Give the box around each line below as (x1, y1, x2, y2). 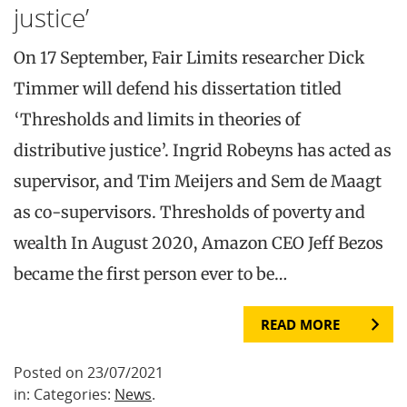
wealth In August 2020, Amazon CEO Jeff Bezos (14, 233, 383, 254)
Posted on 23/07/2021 (14, 362, 164, 383)
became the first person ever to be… (14, 263, 287, 285)
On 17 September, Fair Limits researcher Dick (14, 47, 364, 69)
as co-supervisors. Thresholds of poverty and (14, 202, 365, 223)
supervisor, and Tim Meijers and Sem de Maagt (14, 171, 382, 193)
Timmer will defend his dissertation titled (14, 78, 342, 100)
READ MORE (261, 315, 340, 334)
